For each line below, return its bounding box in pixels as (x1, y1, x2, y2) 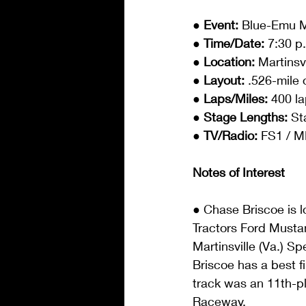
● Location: (193, 54, 258, 70)
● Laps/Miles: (193, 91, 271, 107)
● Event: (193, 17, 242, 33)
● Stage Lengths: (193, 109, 291, 125)
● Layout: (193, 72, 248, 88)
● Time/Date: (193, 36, 268, 51)
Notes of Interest (193, 165, 285, 180)
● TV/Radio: (193, 128, 261, 143)
